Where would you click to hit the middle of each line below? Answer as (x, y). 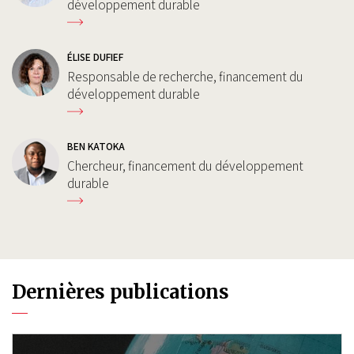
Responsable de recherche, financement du (185, 77)
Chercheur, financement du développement (185, 166)
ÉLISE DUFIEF (95, 57)
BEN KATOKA (96, 147)
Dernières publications (121, 292)
